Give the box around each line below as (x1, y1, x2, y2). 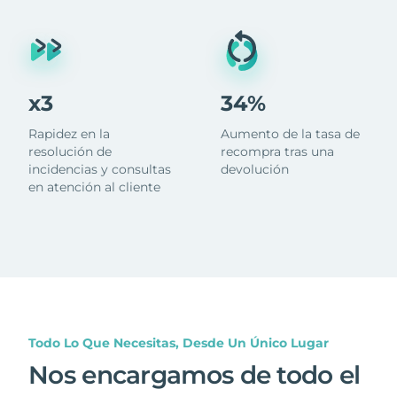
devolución (220, 160, 289, 177)
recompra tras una (220, 143, 334, 160)
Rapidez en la (28, 125, 110, 142)
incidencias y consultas (28, 160, 171, 177)
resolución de (28, 143, 112, 160)
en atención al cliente (28, 178, 160, 195)
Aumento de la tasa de (220, 125, 360, 142)
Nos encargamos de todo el (28, 359, 361, 390)
